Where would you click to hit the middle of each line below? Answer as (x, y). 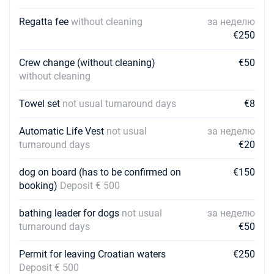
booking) (39, 186)
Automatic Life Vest (63, 131)
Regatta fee (45, 22)
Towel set (41, 104)
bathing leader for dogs (70, 213)
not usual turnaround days (119, 104)
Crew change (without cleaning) (87, 63)
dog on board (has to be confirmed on (100, 172)
